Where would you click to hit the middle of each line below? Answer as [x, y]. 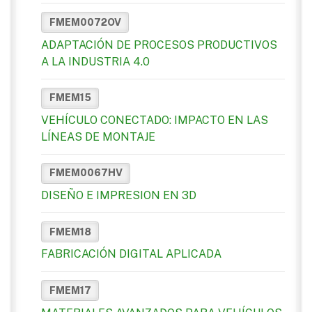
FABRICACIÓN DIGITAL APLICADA [131, 254]
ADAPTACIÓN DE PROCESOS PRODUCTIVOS [159, 45]
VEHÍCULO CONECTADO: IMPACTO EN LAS [155, 120]
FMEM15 [70, 98]
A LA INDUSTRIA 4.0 [95, 61]
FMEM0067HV [86, 173]
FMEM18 [70, 232]
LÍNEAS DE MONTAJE [98, 136]
